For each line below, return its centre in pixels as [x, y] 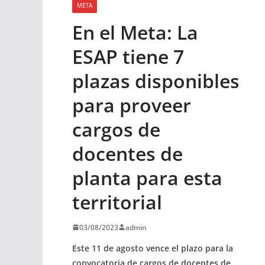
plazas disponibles [156, 80]
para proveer [132, 105]
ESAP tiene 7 [128, 56]
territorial [117, 202]
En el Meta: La [135, 32]
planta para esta [147, 177]
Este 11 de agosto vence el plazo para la [153, 248]
